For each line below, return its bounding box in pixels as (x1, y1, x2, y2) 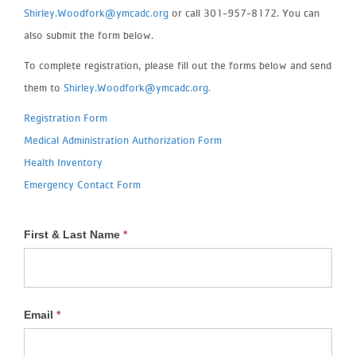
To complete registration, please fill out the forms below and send (24, 58, 331, 72)
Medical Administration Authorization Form (24, 133, 222, 146)
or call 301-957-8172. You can (168, 6, 319, 19)
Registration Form (24, 110, 110, 124)
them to (24, 80, 64, 94)
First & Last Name (24, 227, 123, 241)
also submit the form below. (24, 28, 153, 41)
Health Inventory (24, 155, 106, 168)
